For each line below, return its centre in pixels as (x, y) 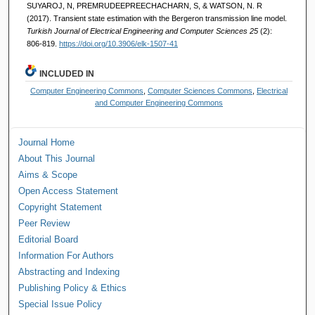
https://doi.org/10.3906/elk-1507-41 (118, 43)
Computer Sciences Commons (200, 90)
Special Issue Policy (60, 304)
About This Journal (57, 158)
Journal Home (47, 142)
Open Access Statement (69, 191)
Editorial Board (49, 239)
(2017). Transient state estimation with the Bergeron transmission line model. (156, 18)
